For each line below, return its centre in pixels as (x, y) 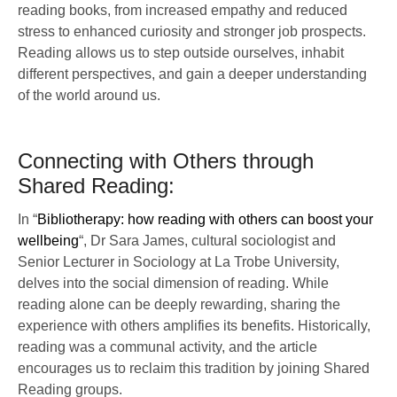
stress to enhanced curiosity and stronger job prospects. (192, 31)
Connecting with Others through (166, 161)
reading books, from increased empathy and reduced (183, 10)
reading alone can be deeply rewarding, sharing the (179, 304)
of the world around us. (89, 95)
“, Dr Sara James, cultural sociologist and (207, 241)
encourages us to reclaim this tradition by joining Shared (194, 368)
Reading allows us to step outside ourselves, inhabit (181, 53)
